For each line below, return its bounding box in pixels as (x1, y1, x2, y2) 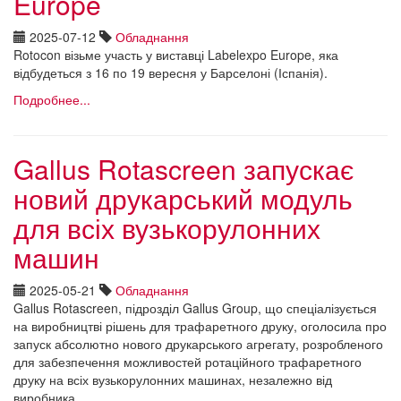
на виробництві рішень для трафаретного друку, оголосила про (13, 316, 387, 335)
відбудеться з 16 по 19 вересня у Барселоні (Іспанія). (13, 63, 328, 81)
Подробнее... (13, 90, 90, 108)
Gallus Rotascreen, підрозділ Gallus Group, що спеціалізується (13, 298, 377, 317)
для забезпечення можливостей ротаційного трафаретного (13, 352, 362, 371)
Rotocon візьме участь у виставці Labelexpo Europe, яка (13, 45, 338, 64)
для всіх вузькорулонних (13, 208, 320, 247)
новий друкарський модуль (13, 178, 353, 218)
